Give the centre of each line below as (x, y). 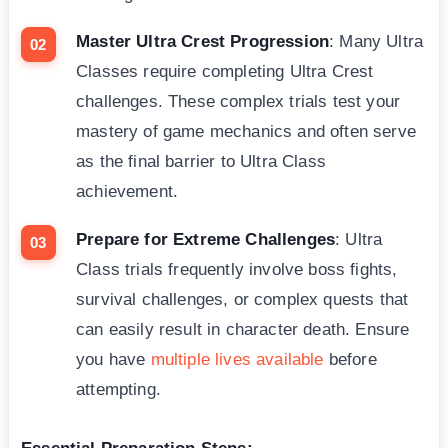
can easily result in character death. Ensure (243, 330)
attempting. (118, 390)
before (350, 360)
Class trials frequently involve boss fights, (237, 270)
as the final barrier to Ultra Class (201, 162)
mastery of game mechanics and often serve (246, 132)
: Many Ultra (376, 42)
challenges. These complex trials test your (238, 102)
